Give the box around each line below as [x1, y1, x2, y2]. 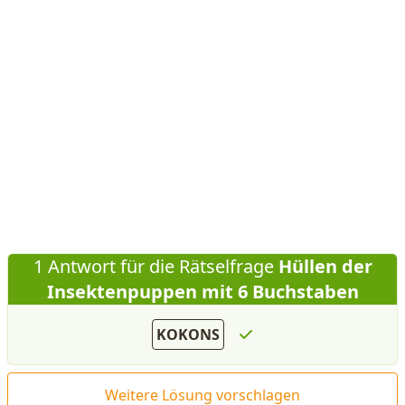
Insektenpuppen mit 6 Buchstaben [46, 279, 359, 304]
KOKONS [156, 325, 220, 344]
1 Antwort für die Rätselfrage [33, 254, 274, 278]
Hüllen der [273, 254, 372, 278]
